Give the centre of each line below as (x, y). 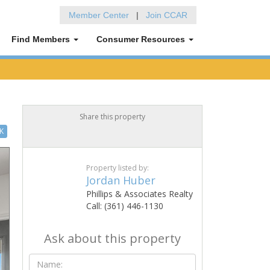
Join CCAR (167, 15)
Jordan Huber (121, 180)
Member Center (99, 15)
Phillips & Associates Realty (139, 194)
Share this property (112, 117)
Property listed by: (117, 168)
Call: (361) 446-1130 (124, 206)
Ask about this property (112, 238)
